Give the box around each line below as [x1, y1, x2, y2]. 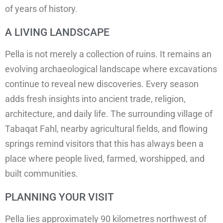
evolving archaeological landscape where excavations [5, 64, 217, 75]
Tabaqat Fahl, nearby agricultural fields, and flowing [5, 123, 208, 134]
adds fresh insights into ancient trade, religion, [5, 94, 186, 105]
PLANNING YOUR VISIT [5, 191, 114, 204]
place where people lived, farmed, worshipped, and [5, 153, 205, 164]
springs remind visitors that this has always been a [5, 138, 204, 149]
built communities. [5, 168, 78, 179]
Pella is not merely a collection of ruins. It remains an [5, 49, 212, 60]
